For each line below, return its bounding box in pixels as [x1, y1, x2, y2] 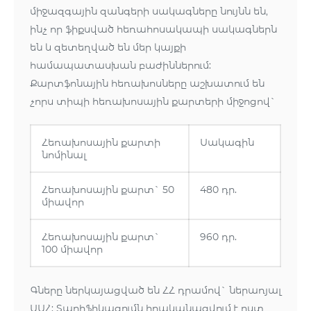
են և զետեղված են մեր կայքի [30, 41, 186, 54]
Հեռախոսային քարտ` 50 [42, 183, 174, 196]
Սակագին [200, 136, 254, 149]
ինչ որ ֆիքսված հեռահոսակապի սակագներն [30, 23, 277, 36]
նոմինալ [42, 149, 89, 162]
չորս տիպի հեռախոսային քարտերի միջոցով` [30, 95, 276, 108]
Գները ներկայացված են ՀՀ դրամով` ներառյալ [30, 284, 281, 297]
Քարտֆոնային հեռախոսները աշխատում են [30, 77, 264, 90]
